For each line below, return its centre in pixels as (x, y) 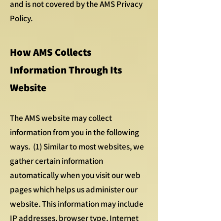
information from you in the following (74, 132)
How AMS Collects (51, 52)
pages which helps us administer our (74, 189)
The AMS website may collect (61, 118)
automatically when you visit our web (75, 175)
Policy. (21, 18)
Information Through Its (66, 70)
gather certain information (56, 161)
